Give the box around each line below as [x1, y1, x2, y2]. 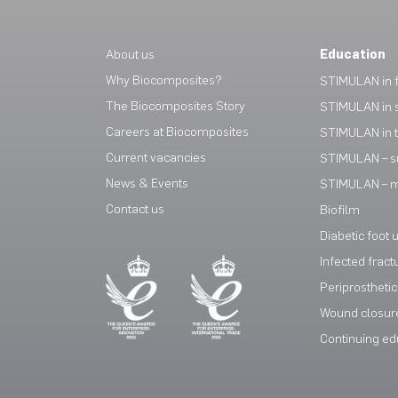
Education [319, 47, 386, 62]
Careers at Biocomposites [105, 124, 249, 139]
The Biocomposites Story [105, 99, 245, 114]
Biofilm [319, 203, 360, 218]
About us [105, 47, 155, 62]
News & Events [105, 176, 188, 191]
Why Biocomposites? [105, 73, 222, 88]
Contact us [105, 202, 164, 217]
